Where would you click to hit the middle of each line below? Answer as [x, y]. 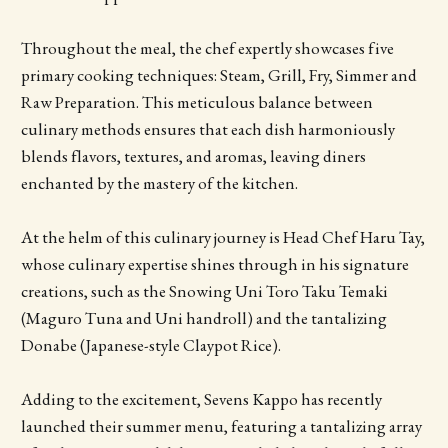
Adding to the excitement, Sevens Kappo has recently [201, 399]
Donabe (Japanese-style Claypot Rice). [150, 345]
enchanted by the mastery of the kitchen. [159, 183]
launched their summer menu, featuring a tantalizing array [221, 426]
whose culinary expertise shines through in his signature [214, 264]
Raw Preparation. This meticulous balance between [196, 102]
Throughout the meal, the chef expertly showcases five [207, 48]
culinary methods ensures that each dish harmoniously [207, 129]
